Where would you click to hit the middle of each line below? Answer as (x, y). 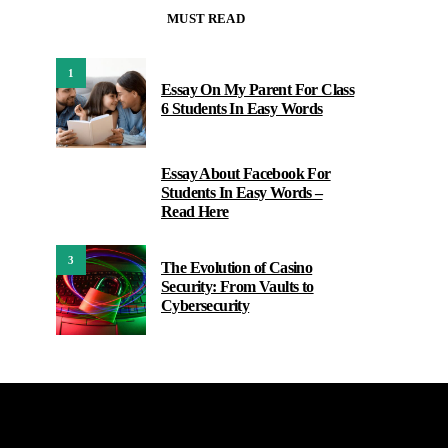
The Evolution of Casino (237, 267)
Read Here (195, 211)
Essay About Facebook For (246, 173)
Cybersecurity (205, 305)
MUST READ (206, 18)
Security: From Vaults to (237, 286)
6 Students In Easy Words (242, 108)
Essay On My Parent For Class (258, 89)
